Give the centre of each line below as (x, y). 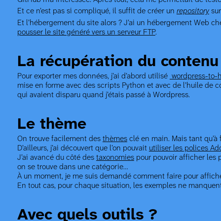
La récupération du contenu (118, 62)
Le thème (52, 124)
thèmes (115, 139)
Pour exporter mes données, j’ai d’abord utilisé (93, 76)
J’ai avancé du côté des (56, 157)
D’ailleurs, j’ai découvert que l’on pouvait (83, 148)
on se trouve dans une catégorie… (73, 167)
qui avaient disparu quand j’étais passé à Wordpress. (103, 95)
